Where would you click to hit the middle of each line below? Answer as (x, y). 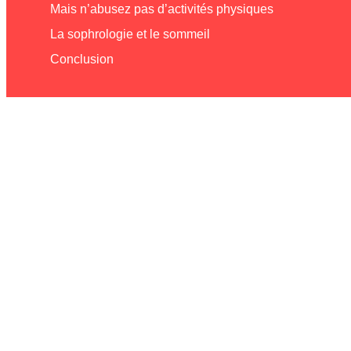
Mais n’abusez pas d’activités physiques (162, 9)
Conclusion (82, 59)
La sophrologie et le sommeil (130, 34)
